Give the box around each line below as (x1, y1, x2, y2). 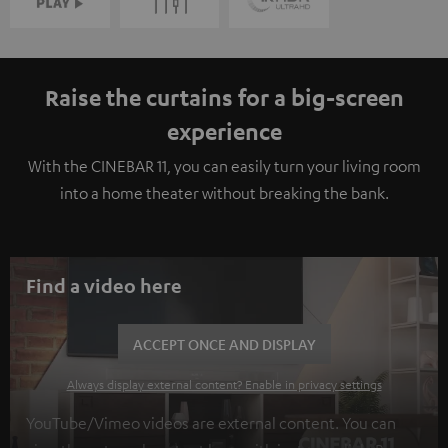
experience (166, 116, 282, 145)
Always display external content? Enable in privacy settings (66, 375, 382, 392)
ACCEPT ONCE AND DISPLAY (132, 334, 316, 353)
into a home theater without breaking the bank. (59, 182, 389, 203)
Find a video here (26, 273, 182, 297)
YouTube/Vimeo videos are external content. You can (26, 412, 396, 433)
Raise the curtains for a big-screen (44, 82, 404, 111)
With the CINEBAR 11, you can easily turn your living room (27, 155, 421, 176)
